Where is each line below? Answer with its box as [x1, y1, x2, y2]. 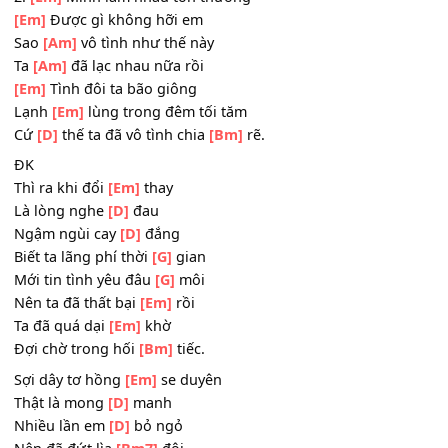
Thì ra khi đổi [15, 297, 120, 319]
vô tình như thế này [85, 136, 238, 158]
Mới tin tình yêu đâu [15, 399, 172, 422]
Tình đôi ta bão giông [50, 187, 219, 209]
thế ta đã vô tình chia [63, 238, 232, 260]
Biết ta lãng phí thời [15, 374, 169, 396]
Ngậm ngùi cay [15, 348, 133, 370]
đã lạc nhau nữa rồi [73, 161, 227, 184]
